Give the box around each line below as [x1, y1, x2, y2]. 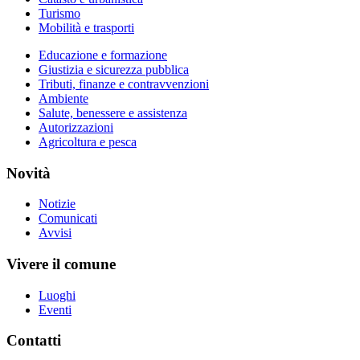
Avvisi [39, 226, 72, 240]
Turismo [39, 6, 80, 20]
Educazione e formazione [39, 47, 167, 62]
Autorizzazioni [39, 120, 113, 134]
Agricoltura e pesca [39, 134, 137, 149]
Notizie [39, 197, 76, 211]
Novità [6, 164, 51, 182]
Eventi [39, 302, 72, 317]
